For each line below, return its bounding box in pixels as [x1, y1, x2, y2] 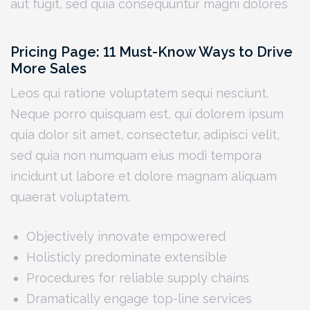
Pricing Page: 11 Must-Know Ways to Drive [10, 43, 293, 60]
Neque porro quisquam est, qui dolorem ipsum [10, 107, 284, 122]
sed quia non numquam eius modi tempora [10, 148, 262, 163]
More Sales [10, 60, 86, 77]
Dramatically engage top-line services [26, 291, 253, 307]
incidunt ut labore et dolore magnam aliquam [10, 169, 277, 184]
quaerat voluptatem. [10, 190, 130, 205]
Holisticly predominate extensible [26, 250, 228, 265]
